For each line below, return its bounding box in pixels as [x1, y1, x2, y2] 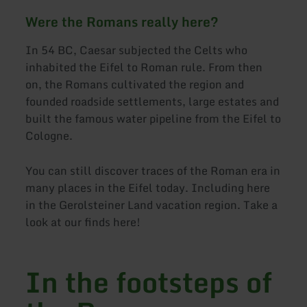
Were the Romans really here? [25, 11, 219, 33]
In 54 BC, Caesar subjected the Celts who [25, 40, 248, 59]
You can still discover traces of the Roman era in [25, 161, 281, 180]
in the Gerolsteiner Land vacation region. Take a [25, 195, 278, 214]
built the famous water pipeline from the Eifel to [25, 109, 282, 127]
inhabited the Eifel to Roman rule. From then [25, 58, 263, 76]
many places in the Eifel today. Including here [25, 178, 271, 197]
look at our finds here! [25, 212, 141, 231]
